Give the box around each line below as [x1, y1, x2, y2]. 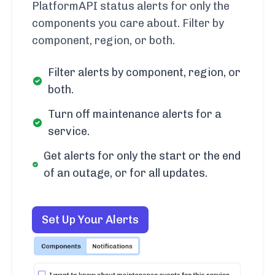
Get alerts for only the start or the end [43, 149, 241, 163]
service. [47, 125, 90, 139]
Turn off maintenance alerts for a [47, 107, 222, 122]
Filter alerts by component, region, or [47, 66, 241, 80]
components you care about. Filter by [32, 17, 224, 31]
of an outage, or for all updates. [43, 166, 207, 180]
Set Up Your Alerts [42, 213, 139, 227]
